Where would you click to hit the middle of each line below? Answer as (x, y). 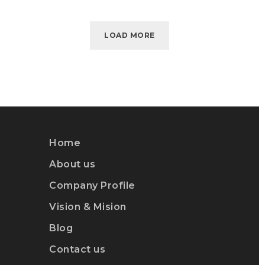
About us (72, 164)
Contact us (77, 249)
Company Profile (92, 185)
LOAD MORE (130, 35)
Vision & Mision (88, 206)
